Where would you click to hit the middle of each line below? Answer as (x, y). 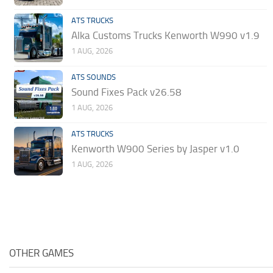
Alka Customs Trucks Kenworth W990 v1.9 (166, 35)
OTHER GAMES (41, 253)
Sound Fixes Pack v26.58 (127, 92)
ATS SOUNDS (94, 77)
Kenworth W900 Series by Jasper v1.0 (156, 149)
